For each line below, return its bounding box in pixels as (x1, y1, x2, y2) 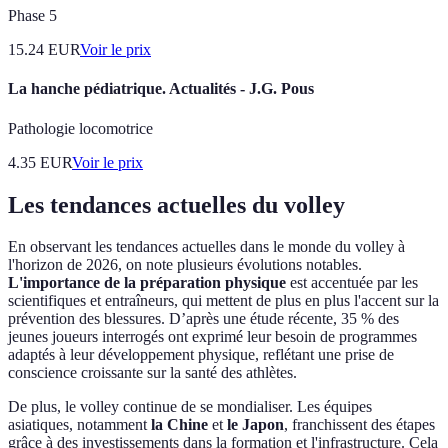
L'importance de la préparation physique (8, 274, 286, 292)
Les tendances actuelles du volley (8, 191, 345, 218)
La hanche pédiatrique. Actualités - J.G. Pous (8, 80, 314, 98)
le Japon (227, 416, 284, 434)
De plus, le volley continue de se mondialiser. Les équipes (8, 398, 372, 416)
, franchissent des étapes (284, 416, 435, 434)
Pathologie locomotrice (8, 119, 153, 137)
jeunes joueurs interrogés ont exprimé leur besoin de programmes (8, 328, 417, 346)
